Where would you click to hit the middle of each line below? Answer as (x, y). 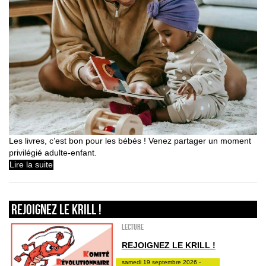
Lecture (132, 227)
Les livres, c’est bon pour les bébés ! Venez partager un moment (130, 140)
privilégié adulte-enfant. (53, 152)
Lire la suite (31, 164)
